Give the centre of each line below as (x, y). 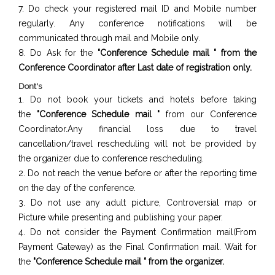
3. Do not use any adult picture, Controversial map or (137, 203)
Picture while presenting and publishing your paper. (121, 217)
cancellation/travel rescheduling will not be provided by (137, 144)
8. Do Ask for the (58, 53)
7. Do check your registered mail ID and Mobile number (137, 9)
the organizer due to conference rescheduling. (111, 158)
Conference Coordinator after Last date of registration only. (135, 68)
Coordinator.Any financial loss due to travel (137, 129)
